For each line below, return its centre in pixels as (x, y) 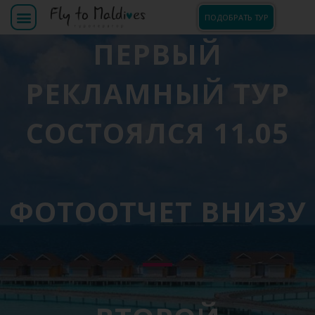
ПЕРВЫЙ (157, 54)
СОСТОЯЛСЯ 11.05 (157, 133)
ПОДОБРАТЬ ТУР (236, 17)
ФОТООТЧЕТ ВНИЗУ (157, 211)
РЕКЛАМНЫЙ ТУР (157, 93)
